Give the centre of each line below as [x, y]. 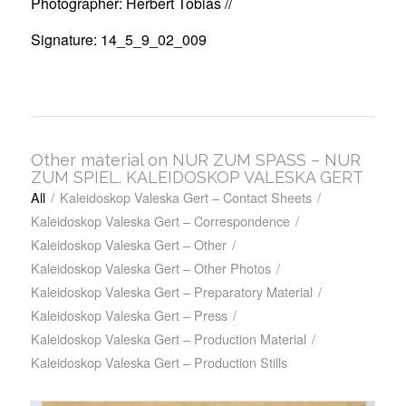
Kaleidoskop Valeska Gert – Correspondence [160, 221]
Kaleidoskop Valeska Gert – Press [129, 315]
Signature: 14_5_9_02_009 [118, 39]
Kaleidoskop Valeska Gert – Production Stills [159, 362]
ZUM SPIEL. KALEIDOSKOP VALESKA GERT [197, 178]
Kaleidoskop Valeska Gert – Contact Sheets [185, 198]
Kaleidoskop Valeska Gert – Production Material [168, 339]
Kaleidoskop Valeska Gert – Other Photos [150, 268]
